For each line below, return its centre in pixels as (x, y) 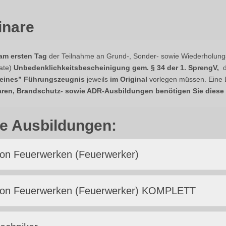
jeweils (97, 79)
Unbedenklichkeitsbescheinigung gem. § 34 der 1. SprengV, (116, 67)
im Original (129, 79)
